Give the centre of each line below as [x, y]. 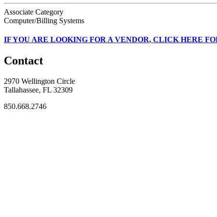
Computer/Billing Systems [44, 20]
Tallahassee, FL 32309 [38, 90]
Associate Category [34, 12]
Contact [23, 61]
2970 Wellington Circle [39, 81]
